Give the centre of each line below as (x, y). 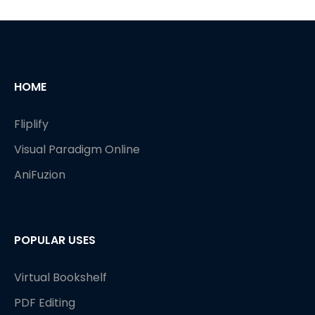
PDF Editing (45, 302)
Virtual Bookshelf (60, 277)
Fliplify (31, 124)
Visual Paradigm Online (77, 149)
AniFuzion (40, 174)
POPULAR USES (55, 240)
